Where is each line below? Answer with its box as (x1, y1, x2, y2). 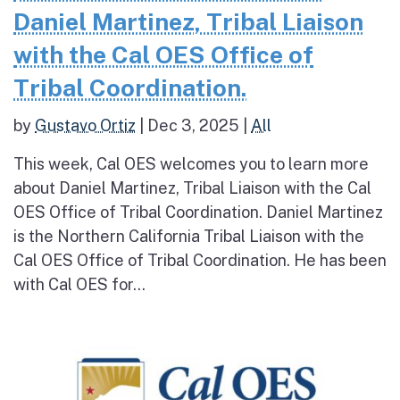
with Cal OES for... (13, 275, 146, 295)
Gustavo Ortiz (35, 116, 136, 136)
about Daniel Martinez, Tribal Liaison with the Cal (13, 179, 371, 198)
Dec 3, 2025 (147, 116, 239, 136)
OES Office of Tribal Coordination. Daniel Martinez (13, 203, 383, 222)
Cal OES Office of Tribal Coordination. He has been (13, 251, 387, 271)
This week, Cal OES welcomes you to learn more (13, 154, 369, 174)
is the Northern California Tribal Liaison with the (13, 227, 364, 246)
